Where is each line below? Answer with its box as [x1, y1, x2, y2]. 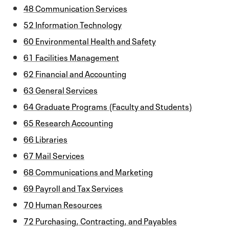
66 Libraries [24, 132, 67, 145]
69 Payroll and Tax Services [24, 181, 123, 194]
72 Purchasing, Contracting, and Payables [24, 214, 177, 226]
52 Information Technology [24, 17, 122, 30]
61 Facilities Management [24, 50, 119, 63]
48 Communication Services [24, 1, 127, 14]
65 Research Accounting [24, 116, 113, 128]
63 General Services [24, 83, 98, 96]
